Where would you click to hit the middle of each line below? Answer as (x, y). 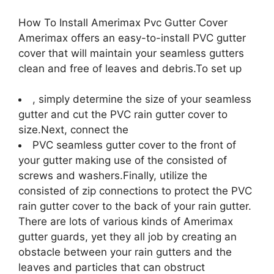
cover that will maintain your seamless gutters (131, 53)
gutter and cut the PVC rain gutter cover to (123, 114)
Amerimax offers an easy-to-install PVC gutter (132, 38)
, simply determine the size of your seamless (142, 99)
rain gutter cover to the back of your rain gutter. (135, 206)
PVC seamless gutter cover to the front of (134, 145)
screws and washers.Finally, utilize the (113, 176)
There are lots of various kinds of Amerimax (126, 221)
